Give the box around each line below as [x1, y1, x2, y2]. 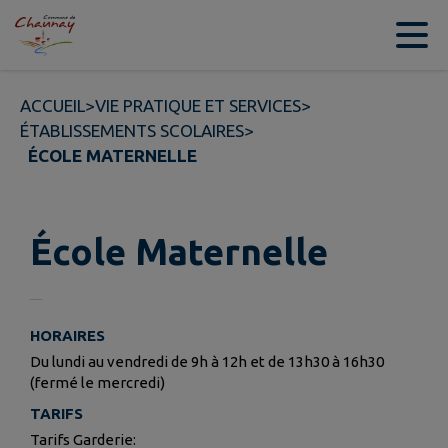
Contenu [40, 25, 106, 45]
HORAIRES [30, 327, 105, 345]
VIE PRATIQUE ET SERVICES [95, 96, 301, 115]
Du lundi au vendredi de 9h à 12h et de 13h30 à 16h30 [30, 353, 384, 371]
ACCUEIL [20, 96, 85, 115]
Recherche [189, 25, 269, 45]
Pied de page [289, 25, 390, 45]
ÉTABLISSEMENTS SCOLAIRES [20, 121, 244, 140]
